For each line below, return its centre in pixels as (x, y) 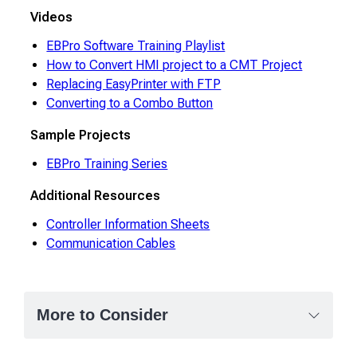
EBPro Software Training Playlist (136, 45)
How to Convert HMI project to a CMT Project (175, 65)
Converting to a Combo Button (130, 103)
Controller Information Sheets (128, 224)
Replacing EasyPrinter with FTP (134, 84)
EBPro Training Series (107, 163)
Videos (52, 17)
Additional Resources (96, 195)
